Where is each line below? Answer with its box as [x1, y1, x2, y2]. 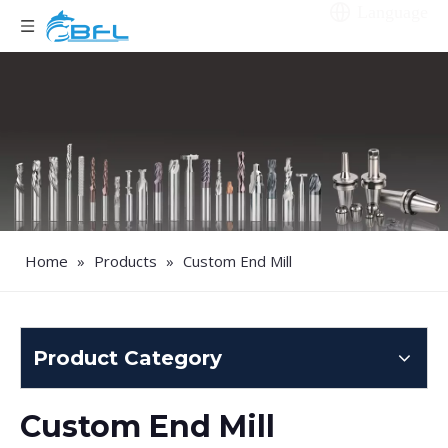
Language [357, 2, 428, 22]
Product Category [33, 346, 222, 371]
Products [94, 251, 157, 272]
